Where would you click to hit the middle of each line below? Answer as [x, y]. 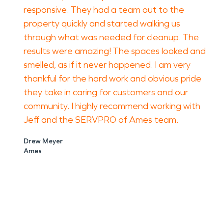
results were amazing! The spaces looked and [115, 51]
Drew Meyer [43, 141]
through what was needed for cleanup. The [111, 37]
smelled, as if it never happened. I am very [107, 65]
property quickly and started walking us [102, 24]
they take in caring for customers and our [106, 92]
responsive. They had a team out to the [104, 10]
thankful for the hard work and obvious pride [112, 79]
